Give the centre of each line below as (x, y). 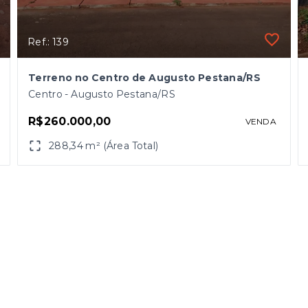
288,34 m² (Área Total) (104, 145)
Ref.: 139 (48, 42)
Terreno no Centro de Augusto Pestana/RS (144, 77)
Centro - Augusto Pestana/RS (102, 94)
